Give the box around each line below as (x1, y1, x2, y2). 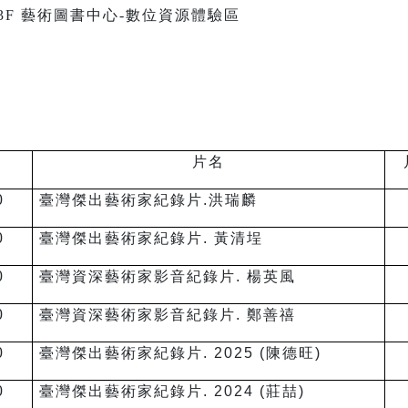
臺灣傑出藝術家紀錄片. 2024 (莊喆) (39, 383, 305, 400)
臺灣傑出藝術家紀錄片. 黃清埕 (39, 230, 263, 247)
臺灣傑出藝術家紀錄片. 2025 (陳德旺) (39, 345, 321, 362)
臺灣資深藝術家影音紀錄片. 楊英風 (39, 269, 296, 285)
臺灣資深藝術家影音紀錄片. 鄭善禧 (39, 307, 296, 323)
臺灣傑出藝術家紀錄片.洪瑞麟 (39, 192, 258, 209)
